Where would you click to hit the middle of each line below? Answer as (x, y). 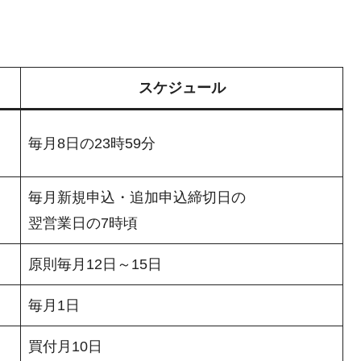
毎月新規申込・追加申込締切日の (137, 198)
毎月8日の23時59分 (92, 144)
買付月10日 (65, 347)
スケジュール (182, 88)
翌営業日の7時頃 (83, 224)
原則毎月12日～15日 (95, 265)
